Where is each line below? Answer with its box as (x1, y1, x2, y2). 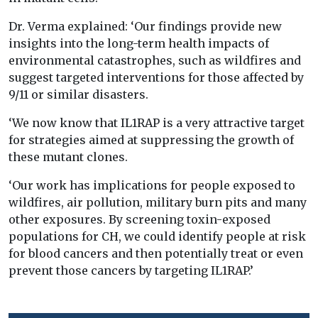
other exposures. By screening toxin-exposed (9, 212, 270, 227)
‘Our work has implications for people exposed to (9, 178, 295, 193)
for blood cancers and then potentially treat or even (9, 246, 303, 261)
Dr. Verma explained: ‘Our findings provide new (9, 19, 282, 34)
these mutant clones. (9, 150, 128, 165)
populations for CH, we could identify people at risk (9, 229, 306, 244)
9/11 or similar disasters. (9, 87, 148, 102)
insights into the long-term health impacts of (9, 36, 269, 51)
